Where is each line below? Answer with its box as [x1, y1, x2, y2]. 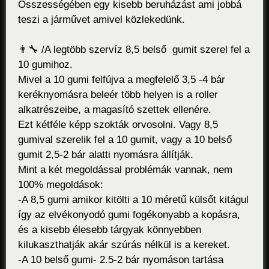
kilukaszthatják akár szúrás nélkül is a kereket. [18, 239, 230, 251]
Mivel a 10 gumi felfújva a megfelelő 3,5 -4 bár [18, 74, 225, 86]
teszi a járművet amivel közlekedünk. [18, 13, 185, 25]
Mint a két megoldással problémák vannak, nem [18, 164, 232, 176]
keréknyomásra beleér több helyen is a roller [18, 89, 218, 101]
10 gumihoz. [18, 59, 73, 71]
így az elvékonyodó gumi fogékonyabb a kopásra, [18, 209, 240, 221]
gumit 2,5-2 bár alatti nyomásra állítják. [18, 149, 193, 161]
